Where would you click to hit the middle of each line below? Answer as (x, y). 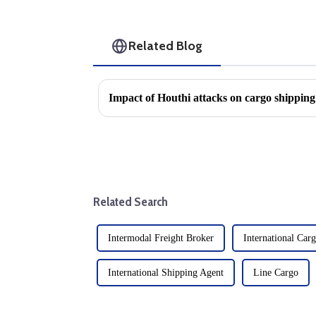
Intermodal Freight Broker (161, 238)
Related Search (130, 202)
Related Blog (166, 46)
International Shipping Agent (166, 273)
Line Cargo (276, 273)
